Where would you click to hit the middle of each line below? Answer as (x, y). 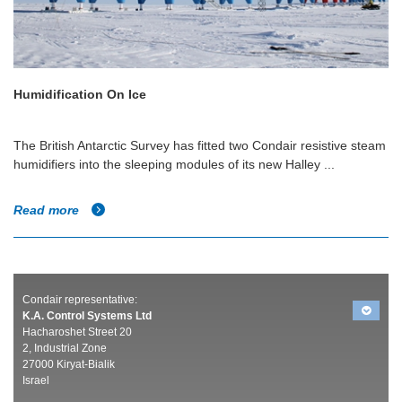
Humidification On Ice (80, 95)
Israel (36, 380)
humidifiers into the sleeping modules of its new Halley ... (174, 165)
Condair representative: (80, 299)
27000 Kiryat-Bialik (69, 364)
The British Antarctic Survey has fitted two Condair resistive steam (200, 146)
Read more (48, 210)
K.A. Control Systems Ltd (87, 315)
